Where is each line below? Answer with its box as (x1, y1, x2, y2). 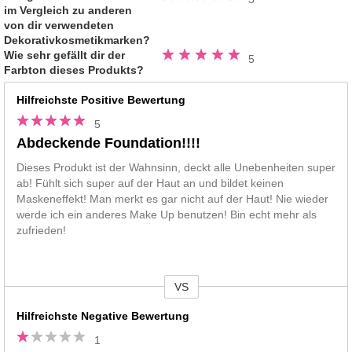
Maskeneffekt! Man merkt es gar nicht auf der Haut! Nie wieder (16, 193, 328, 206)
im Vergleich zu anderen (4, 5, 132, 17)
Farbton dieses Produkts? (4, 64, 144, 77)
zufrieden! (16, 225, 66, 237)
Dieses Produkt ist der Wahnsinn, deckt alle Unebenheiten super (16, 162, 335, 174)
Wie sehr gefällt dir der (4, 49, 125, 62)
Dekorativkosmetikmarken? (4, 35, 150, 47)
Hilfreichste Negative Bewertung (16, 310, 189, 323)
